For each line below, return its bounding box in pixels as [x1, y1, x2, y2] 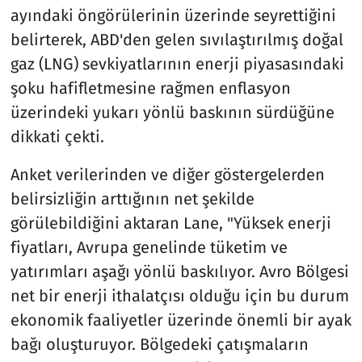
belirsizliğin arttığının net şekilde [10, 188, 255, 208]
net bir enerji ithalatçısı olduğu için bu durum [10, 285, 349, 305]
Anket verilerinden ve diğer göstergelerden [10, 164, 325, 184]
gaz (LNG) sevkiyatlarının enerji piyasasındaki [10, 53, 344, 74]
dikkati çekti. [10, 126, 104, 146]
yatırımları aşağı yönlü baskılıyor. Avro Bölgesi [10, 261, 349, 281]
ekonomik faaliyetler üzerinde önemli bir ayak [10, 309, 351, 330]
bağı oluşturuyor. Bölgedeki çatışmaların [10, 334, 309, 354]
